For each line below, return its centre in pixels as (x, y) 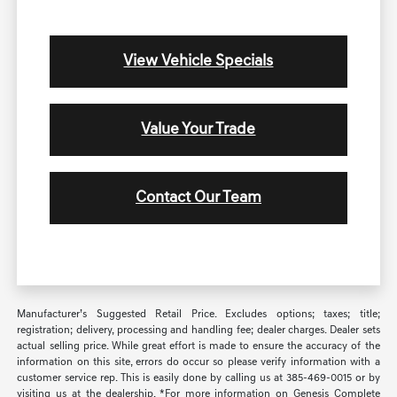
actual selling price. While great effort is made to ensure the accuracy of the (198, 346)
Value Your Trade (198, 129)
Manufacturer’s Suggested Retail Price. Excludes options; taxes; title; (198, 314)
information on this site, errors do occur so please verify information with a (198, 362)
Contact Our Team (198, 198)
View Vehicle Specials (198, 61)
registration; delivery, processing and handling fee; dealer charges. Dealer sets (198, 330)
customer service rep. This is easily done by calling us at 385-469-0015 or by (198, 378)
